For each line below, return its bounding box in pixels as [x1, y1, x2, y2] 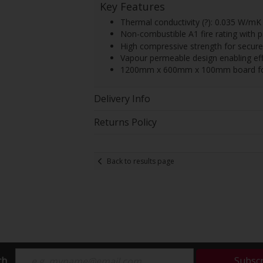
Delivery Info [93, 92, 150, 106]
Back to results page [106, 156, 174, 166]
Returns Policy [93, 116, 157, 129]
